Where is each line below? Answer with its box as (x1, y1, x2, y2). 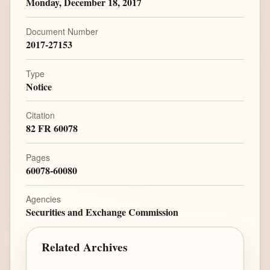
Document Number (25, 25, 98, 37)
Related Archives (42, 238, 128, 256)
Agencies (25, 193, 61, 206)
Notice (25, 79, 52, 93)
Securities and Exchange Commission (25, 205, 178, 219)
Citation (25, 109, 55, 122)
